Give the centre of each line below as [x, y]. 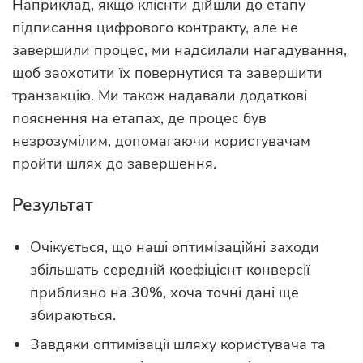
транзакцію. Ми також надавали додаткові [160, 96]
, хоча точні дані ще [231, 293]
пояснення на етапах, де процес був [139, 119]
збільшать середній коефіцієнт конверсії [170, 270]
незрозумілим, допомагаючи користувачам [161, 141]
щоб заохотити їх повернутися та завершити [167, 73]
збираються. [73, 316]
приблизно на [81, 293]
